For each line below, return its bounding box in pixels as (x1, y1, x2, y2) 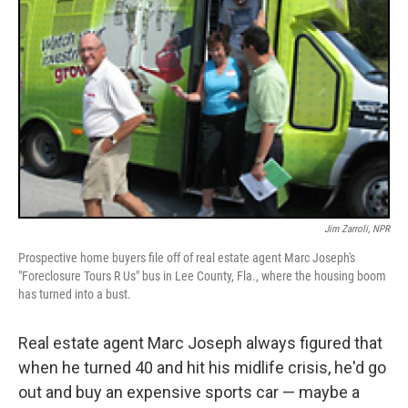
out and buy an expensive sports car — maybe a (18, 382, 360, 402)
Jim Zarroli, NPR (324, 223, 390, 235)
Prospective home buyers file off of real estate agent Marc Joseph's (18, 250, 355, 265)
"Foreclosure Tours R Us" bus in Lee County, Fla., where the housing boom (18, 269, 386, 283)
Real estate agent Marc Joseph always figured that (18, 333, 382, 352)
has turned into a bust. (18, 287, 131, 301)
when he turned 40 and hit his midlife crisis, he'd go (18, 358, 386, 377)
